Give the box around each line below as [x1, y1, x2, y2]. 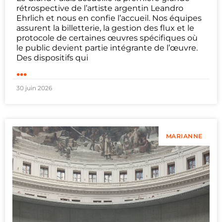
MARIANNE [166, 132, 203, 140]
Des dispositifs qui [16, 53, 88, 62]
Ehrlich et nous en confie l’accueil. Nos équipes [16, 13, 202, 23]
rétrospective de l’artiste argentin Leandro [16, 3, 183, 13]
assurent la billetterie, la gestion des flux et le [16, 23, 194, 33]
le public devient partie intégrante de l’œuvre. [16, 43, 198, 53]
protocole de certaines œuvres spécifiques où [16, 33, 198, 43]
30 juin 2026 [16, 84, 52, 92]
